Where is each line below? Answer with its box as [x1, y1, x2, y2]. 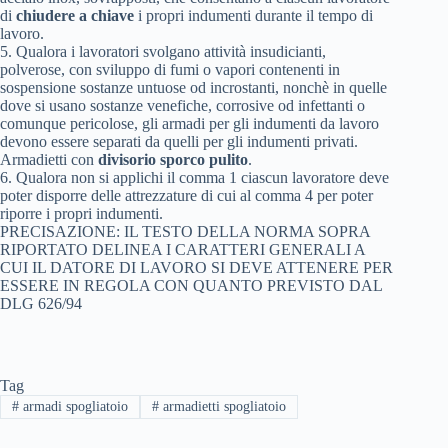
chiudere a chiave [16, 7, 134, 24]
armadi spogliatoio [18, 399, 128, 415]
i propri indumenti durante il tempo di [134, 7, 373, 24]
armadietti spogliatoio [158, 399, 286, 415]
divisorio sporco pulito [98, 151, 248, 168]
